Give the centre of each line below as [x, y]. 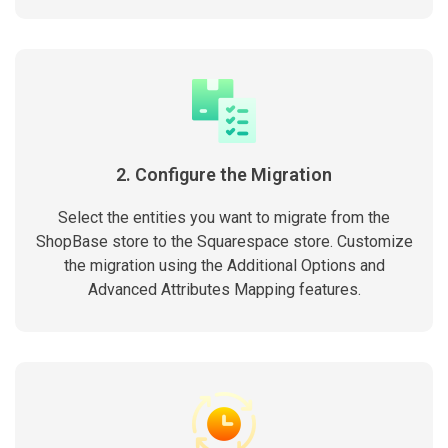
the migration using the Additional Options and [224, 265]
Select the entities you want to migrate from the [224, 217]
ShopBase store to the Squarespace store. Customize [224, 241]
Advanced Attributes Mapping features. [224, 289]
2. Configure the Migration [224, 174]
